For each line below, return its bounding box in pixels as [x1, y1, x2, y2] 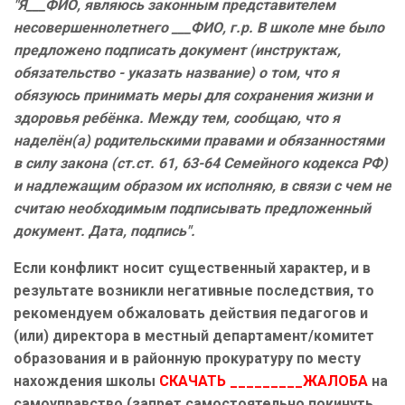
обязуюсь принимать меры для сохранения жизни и [14, 87, 372, 105]
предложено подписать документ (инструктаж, [14, 42, 341, 60]
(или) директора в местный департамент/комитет [14, 327, 374, 345]
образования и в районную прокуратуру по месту [14, 350, 361, 368]
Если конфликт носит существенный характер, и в [14, 259, 371, 278]
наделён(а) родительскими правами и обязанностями [14, 132, 384, 150]
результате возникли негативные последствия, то [14, 282, 374, 300]
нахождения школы [14, 372, 159, 391]
